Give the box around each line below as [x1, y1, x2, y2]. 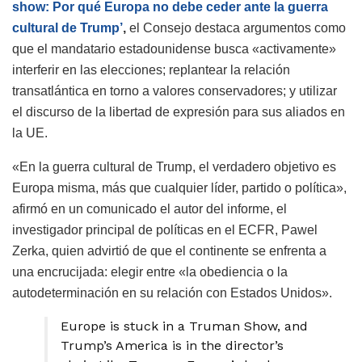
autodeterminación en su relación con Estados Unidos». [12, 285, 332, 300]
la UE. [12, 125, 48, 140]
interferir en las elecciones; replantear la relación [12, 62, 290, 77]
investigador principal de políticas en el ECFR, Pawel [12, 222, 318, 237]
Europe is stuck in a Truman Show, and [61, 318, 308, 334]
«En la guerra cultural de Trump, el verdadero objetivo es [12, 159, 336, 174]
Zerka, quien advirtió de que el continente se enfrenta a [12, 243, 326, 258]
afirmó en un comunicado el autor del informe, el [12, 201, 287, 216]
